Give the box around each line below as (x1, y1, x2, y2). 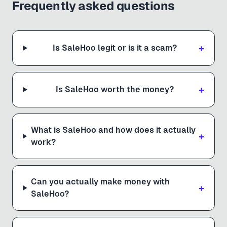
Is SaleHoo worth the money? (56, 84, 174, 94)
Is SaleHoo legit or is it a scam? (53, 43, 177, 53)
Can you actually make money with (31, 176, 170, 186)
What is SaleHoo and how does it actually (30, 125, 196, 135)
